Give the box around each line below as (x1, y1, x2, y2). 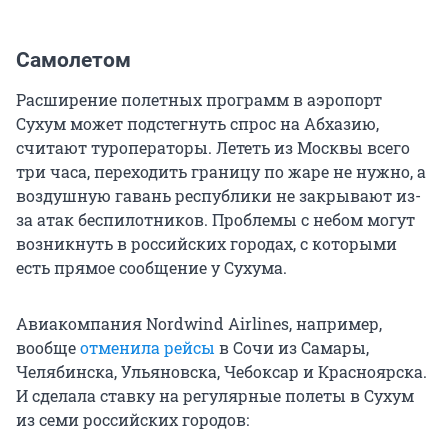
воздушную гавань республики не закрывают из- (16, 185, 421, 207)
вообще (16, 337, 80, 359)
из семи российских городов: (16, 409, 249, 431)
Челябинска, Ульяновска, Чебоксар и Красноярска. (16, 361, 427, 383)
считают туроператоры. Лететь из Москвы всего (16, 137, 410, 159)
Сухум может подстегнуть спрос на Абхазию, (16, 113, 379, 135)
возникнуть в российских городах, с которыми (16, 233, 397, 255)
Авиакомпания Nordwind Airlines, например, (16, 313, 382, 335)
